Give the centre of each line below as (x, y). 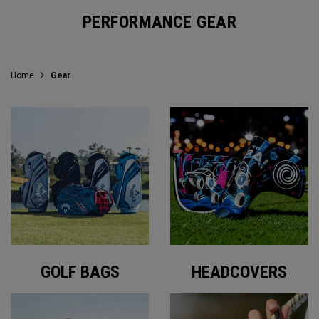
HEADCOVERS (239, 272)
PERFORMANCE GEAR (159, 22)
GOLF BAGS (80, 272)
